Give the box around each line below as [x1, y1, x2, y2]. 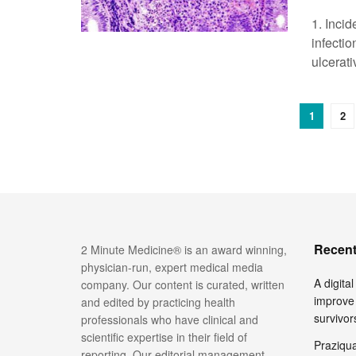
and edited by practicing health [81, 294, 235, 310]
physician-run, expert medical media [81, 259, 263, 275]
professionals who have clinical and [81, 311, 258, 327]
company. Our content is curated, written [81, 277, 284, 292]
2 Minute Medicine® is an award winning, [81, 242, 287, 257]
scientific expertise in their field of [81, 329, 247, 345]
